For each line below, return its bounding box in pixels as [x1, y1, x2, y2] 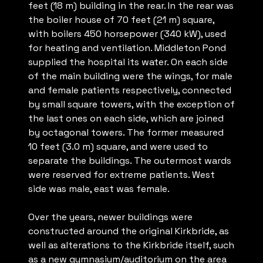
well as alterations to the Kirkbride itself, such [28, 239, 234, 252]
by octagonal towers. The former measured [28, 126, 224, 139]
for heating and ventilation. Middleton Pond [28, 42, 226, 55]
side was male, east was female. [28, 183, 170, 195]
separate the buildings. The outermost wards [28, 154, 231, 167]
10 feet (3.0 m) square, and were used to [28, 140, 208, 153]
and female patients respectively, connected [28, 84, 231, 97]
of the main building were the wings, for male [28, 70, 232, 83]
